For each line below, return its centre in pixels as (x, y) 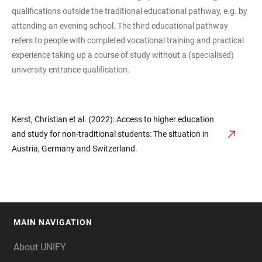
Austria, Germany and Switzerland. (75, 149)
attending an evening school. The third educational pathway (120, 26)
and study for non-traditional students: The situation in (110, 134)
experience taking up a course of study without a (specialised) (123, 55)
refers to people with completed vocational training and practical (128, 40)
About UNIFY (40, 247)
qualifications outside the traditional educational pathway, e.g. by (130, 11)
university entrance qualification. (71, 70)
